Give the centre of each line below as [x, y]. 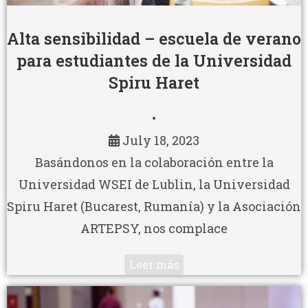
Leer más [154, 264]
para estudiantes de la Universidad [154, 60]
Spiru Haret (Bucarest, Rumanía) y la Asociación [154, 206]
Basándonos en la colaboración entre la [154, 162]
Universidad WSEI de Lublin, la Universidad [154, 184]
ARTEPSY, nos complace [154, 228]
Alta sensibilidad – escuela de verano [154, 38]
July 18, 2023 [161, 140]
